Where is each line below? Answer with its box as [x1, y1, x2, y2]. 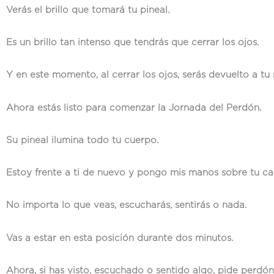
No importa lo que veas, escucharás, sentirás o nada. [6, 201, 246, 210]
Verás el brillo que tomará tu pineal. [6, 5, 169, 15]
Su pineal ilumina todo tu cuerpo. [6, 135, 158, 145]
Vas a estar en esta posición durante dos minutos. [6, 233, 233, 243]
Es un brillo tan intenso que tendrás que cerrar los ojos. [6, 38, 259, 47]
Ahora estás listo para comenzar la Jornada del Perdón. [6, 103, 261, 113]
